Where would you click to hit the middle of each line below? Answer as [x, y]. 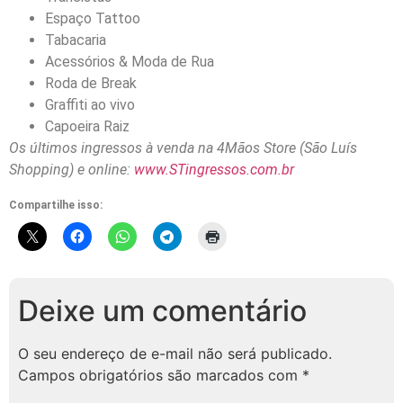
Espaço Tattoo [93, 18]
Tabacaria [76, 40]
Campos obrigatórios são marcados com [160, 375]
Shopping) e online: [72, 169]
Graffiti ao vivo [90, 104]
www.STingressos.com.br [214, 169]
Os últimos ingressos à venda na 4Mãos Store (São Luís [183, 148]
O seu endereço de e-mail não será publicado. [175, 353]
